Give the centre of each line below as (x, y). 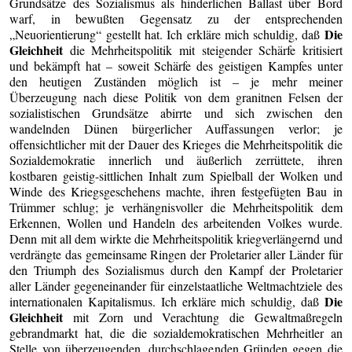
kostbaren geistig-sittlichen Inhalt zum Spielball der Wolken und (176, 175)
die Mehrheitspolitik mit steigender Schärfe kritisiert (203, 49)
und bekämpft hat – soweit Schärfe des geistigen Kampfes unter (176, 65)
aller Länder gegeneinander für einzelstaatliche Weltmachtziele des (176, 285)
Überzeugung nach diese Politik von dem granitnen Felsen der (176, 97)
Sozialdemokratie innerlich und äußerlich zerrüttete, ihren (176, 159)
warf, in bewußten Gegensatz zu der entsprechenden (176, 18)
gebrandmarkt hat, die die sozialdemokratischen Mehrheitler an (176, 332)
